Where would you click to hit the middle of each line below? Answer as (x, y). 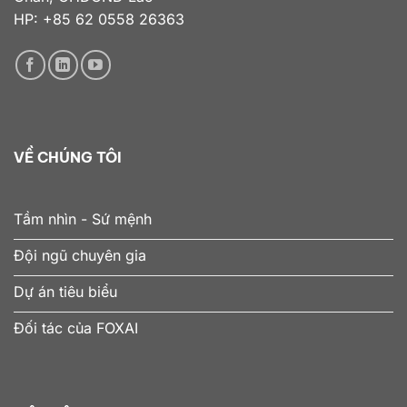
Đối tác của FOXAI (76, 328)
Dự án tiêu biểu (65, 291)
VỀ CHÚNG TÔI (68, 158)
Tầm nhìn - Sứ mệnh (83, 218)
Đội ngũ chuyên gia (80, 255)
